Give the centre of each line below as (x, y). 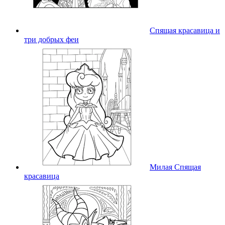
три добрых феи (51, 39)
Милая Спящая (175, 167)
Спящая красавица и (185, 30)
